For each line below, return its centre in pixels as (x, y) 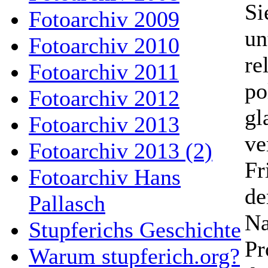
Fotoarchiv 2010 (104, 45)
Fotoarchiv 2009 (104, 19)
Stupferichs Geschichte (135, 230)
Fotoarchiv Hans (105, 177)
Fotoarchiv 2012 (104, 98)
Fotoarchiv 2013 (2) (121, 151)
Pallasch (67, 203)
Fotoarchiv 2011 (104, 72)
